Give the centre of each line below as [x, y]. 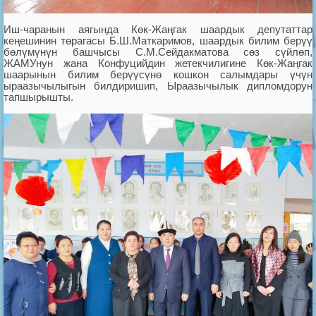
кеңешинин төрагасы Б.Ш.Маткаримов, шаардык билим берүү [158, 40]
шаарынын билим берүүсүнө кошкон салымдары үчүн [158, 74]
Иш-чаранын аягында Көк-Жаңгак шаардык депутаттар [158, 29]
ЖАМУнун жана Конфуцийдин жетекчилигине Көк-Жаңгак [158, 63]
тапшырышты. [40, 97]
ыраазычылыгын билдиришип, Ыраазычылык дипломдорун [158, 85]
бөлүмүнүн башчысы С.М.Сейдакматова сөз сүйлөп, [158, 51]
